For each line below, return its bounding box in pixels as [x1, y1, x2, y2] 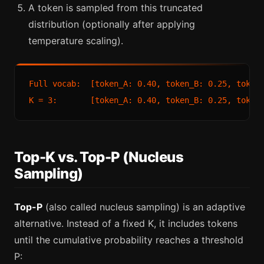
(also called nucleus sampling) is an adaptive [42, 201, 245, 213]
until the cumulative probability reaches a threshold [14, 234, 243, 246]
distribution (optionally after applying [28, 18, 195, 30]
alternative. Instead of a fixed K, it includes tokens [14, 217, 237, 230]
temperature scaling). [28, 34, 123, 47]
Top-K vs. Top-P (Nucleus [14, 148, 184, 166]
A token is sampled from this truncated [28, 1, 203, 14]
